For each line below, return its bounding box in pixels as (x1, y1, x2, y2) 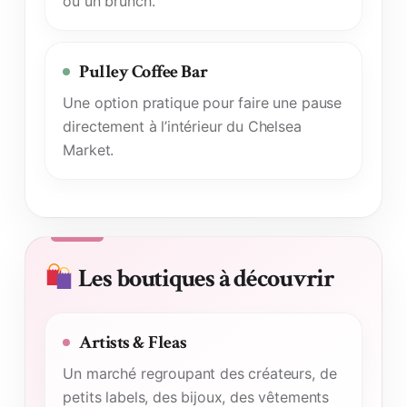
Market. (63, 141, 114, 160)
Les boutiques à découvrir (74, 262, 335, 296)
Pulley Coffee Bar (79, 60, 208, 84)
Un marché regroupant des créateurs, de (63, 363, 337, 382)
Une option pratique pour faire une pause (63, 94, 342, 113)
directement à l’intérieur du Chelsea (63, 117, 302, 136)
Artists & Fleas (79, 330, 187, 354)
